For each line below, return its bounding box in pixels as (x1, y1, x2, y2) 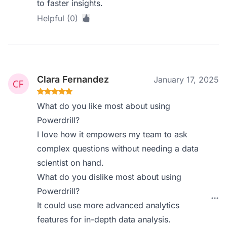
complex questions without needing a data (37, 143, 199, 154)
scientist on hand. (37, 158, 104, 168)
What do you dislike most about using (37, 172, 182, 182)
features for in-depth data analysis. (37, 214, 171, 224)
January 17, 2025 (154, 74, 219, 85)
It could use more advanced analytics (37, 200, 180, 210)
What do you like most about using (37, 101, 171, 111)
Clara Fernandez (37, 74, 109, 85)
